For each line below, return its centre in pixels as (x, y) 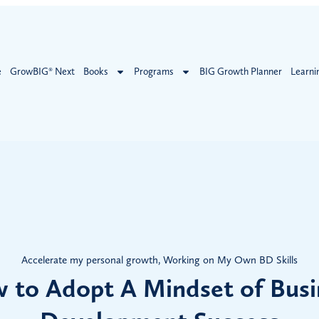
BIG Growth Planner (240, 72)
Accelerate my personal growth (90, 260)
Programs (153, 72)
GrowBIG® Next (42, 72)
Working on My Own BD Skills (230, 260)
